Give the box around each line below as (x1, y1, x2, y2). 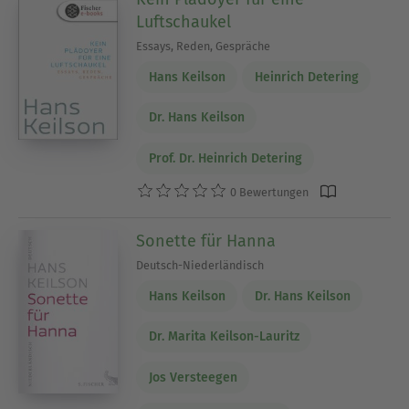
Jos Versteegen (148, 369, 237, 385)
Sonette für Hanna (136, 231, 277, 252)
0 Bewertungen (227, 184, 309, 199)
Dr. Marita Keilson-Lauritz (148, 329, 299, 345)
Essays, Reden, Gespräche (136, 39, 271, 54)
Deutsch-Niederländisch (136, 258, 265, 273)
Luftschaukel (136, 12, 232, 33)
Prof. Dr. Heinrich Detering (148, 150, 302, 166)
